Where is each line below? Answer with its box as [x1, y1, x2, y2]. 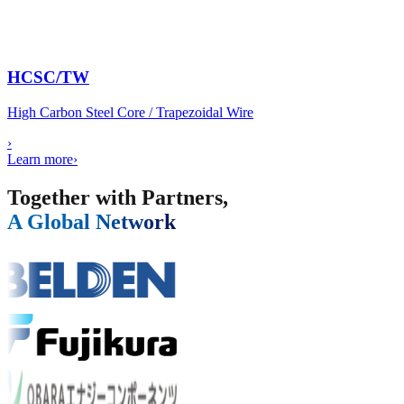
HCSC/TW [7, 68, 89, 87]
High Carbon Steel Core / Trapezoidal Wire [7, 105, 253, 121]
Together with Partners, [7, 186, 228, 210]
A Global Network [7, 210, 176, 234]
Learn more [7, 151, 73, 168]
